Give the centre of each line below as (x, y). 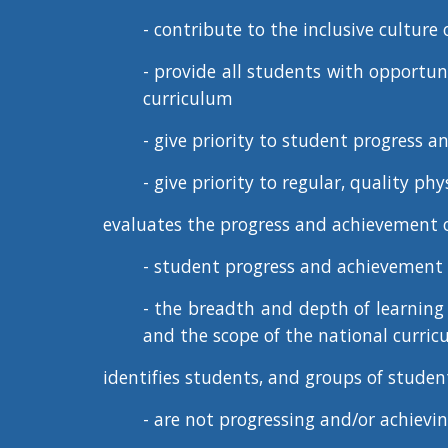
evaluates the (161, 224)
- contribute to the (222, 29)
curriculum (187, 98)
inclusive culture (370, 29)
